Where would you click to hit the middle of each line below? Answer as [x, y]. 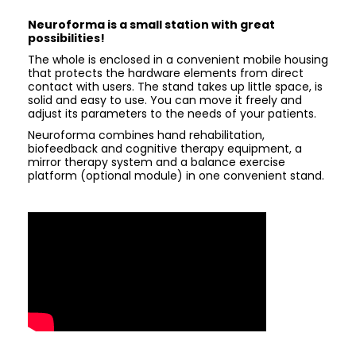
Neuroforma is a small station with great [151, 25]
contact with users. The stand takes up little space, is [175, 87]
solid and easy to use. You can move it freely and [165, 100]
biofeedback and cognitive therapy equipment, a [165, 149]
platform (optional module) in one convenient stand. [176, 176]
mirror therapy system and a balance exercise [157, 162]
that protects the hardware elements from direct [166, 73]
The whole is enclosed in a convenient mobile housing [178, 60]
